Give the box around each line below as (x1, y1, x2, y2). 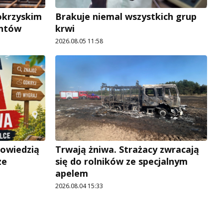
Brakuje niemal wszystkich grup (55, 10, 197, 22)
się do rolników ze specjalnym (55, 155, 188, 167)
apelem (55, 167, 88, 179)
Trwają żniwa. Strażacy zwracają (55, 143, 199, 155)
